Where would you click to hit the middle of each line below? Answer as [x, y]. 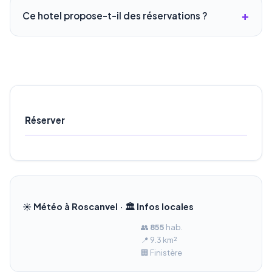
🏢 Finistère [161, 253]
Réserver [45, 120]
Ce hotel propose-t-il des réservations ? [115, 16]
